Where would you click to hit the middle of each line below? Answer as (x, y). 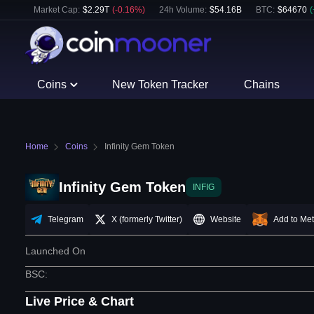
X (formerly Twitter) (147, 220)
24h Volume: (183, 10)
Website (226, 220)
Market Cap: (57, 10)
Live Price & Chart (80, 302)
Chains (261, 84)
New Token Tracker (161, 84)
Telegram (66, 220)
